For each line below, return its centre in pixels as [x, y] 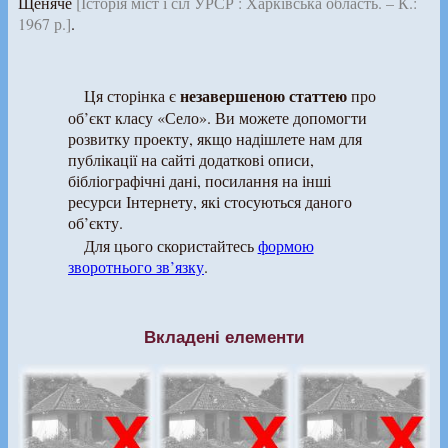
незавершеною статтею [263, 95]
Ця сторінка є [131, 95]
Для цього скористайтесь [170, 245]
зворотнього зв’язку [136, 266]
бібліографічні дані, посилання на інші [199, 180]
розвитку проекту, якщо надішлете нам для [215, 138]
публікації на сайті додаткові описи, [191, 159]
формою [285, 245]
